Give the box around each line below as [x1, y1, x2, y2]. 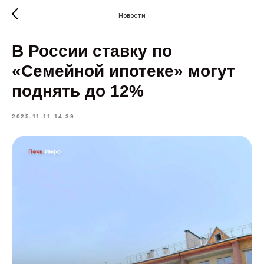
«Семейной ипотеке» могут [12, 62, 235, 80]
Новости [118, 11, 146, 19]
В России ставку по [12, 42, 172, 60]
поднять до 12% [12, 82, 144, 100]
